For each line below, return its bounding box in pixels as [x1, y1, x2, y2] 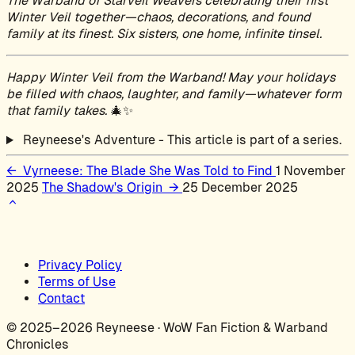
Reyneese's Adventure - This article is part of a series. [19, 132, 342, 148]
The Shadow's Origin [42, 180, 169, 196]
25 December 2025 [182, 180, 298, 196]
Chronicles [6, 337, 69, 353]
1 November [276, 163, 345, 179]
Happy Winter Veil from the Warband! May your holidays [6, 70, 335, 86]
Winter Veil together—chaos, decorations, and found [6, 10, 311, 25]
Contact [38, 291, 85, 307]
